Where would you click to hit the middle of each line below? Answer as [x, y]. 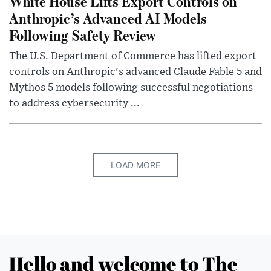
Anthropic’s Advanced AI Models [108, 18]
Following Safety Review [83, 34]
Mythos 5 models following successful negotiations [131, 87]
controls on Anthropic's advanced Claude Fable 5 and [135, 72]
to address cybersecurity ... [74, 103]
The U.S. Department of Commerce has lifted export [133, 56]
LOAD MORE [135, 165]
